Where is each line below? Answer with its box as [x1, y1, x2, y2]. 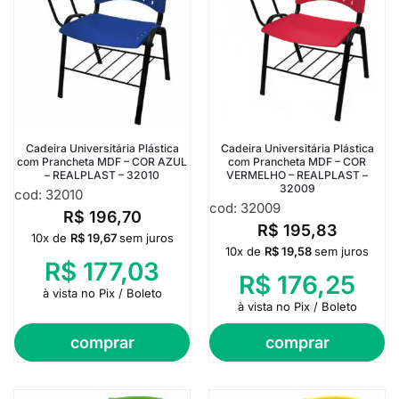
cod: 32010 [14, 185, 83, 203]
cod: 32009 [209, 199, 281, 216]
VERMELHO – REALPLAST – [226, 168, 368, 183]
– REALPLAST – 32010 [45, 168, 159, 183]
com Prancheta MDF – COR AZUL [17, 155, 187, 169]
